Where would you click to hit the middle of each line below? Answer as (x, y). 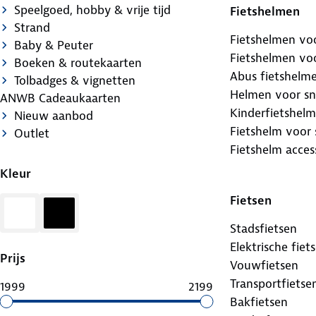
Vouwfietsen (264, 265)
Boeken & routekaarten (78, 62)
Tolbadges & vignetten (75, 80)
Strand (32, 27)
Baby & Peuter (54, 45)
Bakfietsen (259, 302)
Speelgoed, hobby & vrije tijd (92, 10)
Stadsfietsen (263, 228)
